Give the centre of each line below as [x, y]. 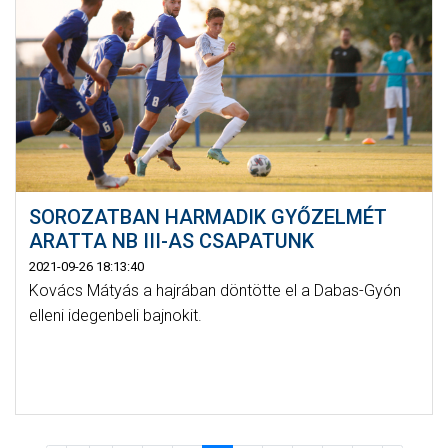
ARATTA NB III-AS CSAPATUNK [171, 240]
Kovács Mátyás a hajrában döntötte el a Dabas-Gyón [214, 290]
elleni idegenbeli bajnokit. [115, 315]
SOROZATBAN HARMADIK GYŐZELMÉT [207, 216]
